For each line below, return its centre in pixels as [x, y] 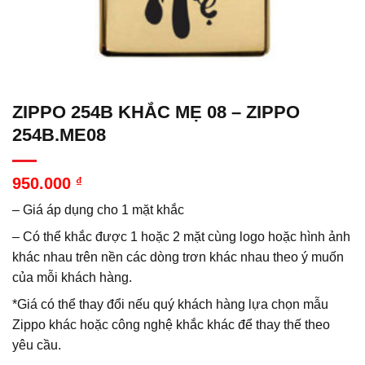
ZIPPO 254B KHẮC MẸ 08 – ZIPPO [156, 112]
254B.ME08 [59, 135]
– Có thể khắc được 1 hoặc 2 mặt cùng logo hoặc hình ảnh [181, 237]
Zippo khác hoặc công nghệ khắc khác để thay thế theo [171, 325]
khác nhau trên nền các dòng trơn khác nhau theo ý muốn [178, 257]
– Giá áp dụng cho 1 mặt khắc [98, 210]
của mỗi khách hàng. [72, 277]
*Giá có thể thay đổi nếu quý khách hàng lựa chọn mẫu [170, 304]
